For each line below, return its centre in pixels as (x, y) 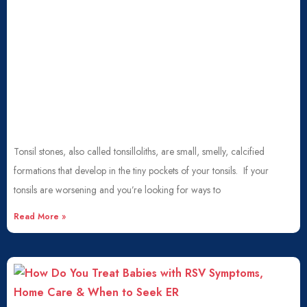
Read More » (40, 217)
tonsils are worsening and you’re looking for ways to (117, 190)
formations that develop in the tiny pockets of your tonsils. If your (141, 171)
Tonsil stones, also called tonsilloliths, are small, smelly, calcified (139, 151)
